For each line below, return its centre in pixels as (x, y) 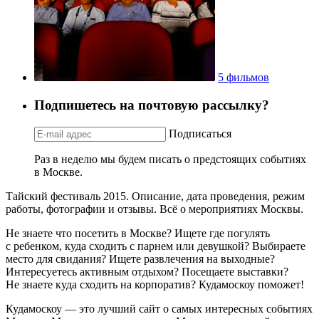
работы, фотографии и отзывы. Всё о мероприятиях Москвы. (155, 209)
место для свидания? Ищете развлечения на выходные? (140, 258)
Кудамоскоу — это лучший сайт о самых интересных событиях (159, 308)
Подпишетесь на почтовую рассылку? (152, 105)
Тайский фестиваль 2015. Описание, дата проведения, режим (155, 196)
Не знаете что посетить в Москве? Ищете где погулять (138, 233)
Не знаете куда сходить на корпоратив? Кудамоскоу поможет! (155, 284)
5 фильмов (244, 78)
